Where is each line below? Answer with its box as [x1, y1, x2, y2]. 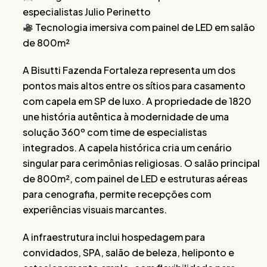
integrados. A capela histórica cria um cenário [23, 141, 232, 154]
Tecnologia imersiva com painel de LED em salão [33, 21, 256, 33]
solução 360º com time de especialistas [23, 126, 207, 138]
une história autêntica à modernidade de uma [23, 110, 229, 123]
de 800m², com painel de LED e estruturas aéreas [23, 172, 247, 185]
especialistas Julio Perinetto [23, 5, 151, 18]
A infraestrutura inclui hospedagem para [23, 231, 205, 243]
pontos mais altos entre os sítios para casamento [23, 79, 246, 92]
